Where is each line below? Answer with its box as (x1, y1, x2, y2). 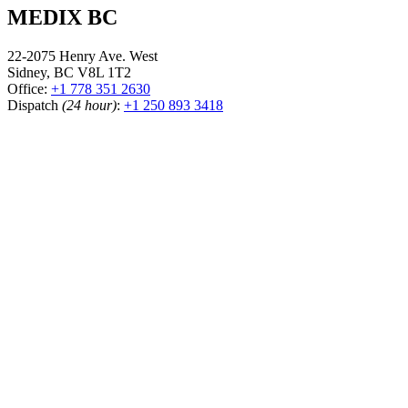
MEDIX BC (7, 5, 117, 30)
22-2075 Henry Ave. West (7, 48, 158, 65)
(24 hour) (62, 97, 117, 114)
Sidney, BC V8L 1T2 (7, 65, 131, 81)
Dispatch (7, 97, 62, 114)
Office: (7, 81, 51, 97)
